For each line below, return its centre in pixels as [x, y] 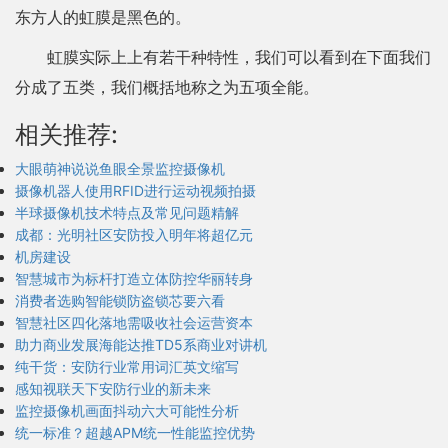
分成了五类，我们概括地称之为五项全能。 [167, 87]
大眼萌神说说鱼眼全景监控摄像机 [120, 168]
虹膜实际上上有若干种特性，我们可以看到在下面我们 [239, 57]
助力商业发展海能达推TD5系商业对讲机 [141, 344]
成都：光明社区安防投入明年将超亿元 [134, 234]
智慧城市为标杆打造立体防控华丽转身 [134, 278]
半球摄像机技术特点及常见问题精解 [127, 212]
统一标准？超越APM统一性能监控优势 [135, 432]
